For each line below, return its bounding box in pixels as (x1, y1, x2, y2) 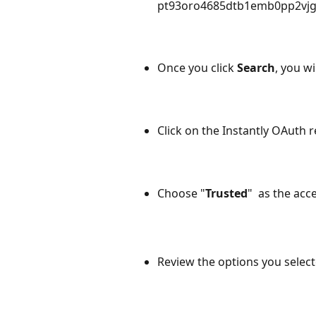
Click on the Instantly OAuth (157, 122, 306, 138)
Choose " (157, 185, 205, 201)
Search (237, 59, 275, 75)
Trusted (205, 185, 248, 201)
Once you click (157, 59, 237, 75)
